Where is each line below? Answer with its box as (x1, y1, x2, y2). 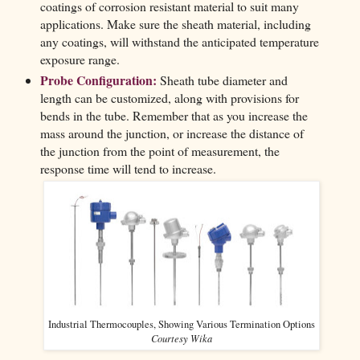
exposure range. (39, 51, 120, 68)
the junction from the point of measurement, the (39, 142, 280, 160)
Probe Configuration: (39, 71, 157, 90)
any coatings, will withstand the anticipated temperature (39, 33, 319, 51)
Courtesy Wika (151, 331, 213, 346)
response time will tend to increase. (39, 160, 216, 178)
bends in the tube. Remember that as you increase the (39, 107, 308, 125)
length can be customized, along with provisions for (39, 89, 299, 107)
